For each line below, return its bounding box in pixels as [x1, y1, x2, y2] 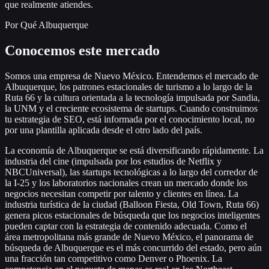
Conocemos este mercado [5, 42, 160, 58]
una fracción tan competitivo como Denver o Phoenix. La [5, 253, 222, 264]
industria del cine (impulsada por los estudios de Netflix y [5, 156, 222, 166]
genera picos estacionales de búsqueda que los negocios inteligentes [5, 210, 260, 220]
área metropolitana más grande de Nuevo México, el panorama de [5, 231, 253, 242]
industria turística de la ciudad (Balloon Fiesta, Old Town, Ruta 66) [5, 199, 259, 210]
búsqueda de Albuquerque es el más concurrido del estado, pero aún [5, 242, 262, 253]
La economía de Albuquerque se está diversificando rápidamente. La [5, 145, 264, 156]
